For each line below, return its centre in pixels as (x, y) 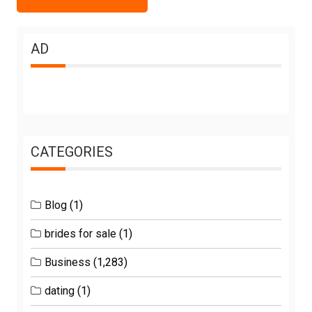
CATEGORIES (72, 152)
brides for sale (80, 234)
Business (68, 263)
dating (60, 291)
